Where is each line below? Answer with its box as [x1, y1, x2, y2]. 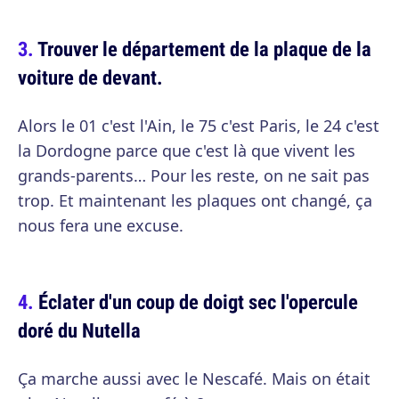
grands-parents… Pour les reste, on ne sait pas [18, 165, 370, 186]
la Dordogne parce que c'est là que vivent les [18, 140, 355, 161]
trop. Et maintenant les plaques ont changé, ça [18, 190, 372, 211]
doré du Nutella [18, 316, 141, 344]
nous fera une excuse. [18, 215, 183, 236]
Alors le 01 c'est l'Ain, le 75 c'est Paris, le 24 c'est [18, 115, 379, 136]
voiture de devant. [18, 63, 163, 91]
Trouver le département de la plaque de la [37, 35, 371, 62]
